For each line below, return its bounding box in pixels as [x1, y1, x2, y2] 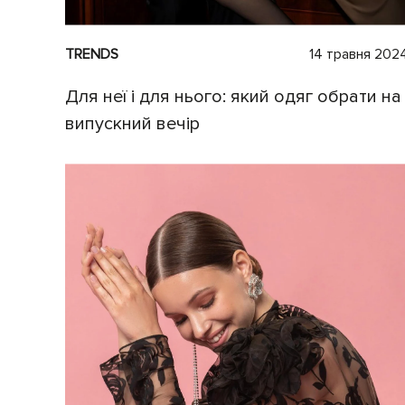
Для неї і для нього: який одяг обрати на [65, 85, 401, 108]
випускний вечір [65, 112, 200, 135]
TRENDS [65, 44, 118, 63]
